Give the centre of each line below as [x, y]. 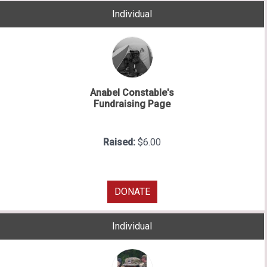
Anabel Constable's [132, 93]
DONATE [132, 192]
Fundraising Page [132, 104]
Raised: [120, 142]
